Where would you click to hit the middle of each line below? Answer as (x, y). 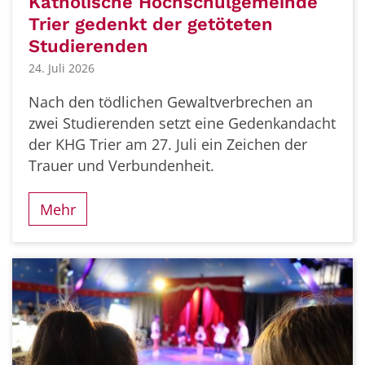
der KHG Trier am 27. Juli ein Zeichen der (168, 144)
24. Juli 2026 (62, 68)
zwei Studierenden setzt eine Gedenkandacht (182, 123)
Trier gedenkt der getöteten (151, 24)
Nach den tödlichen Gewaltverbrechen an (171, 101)
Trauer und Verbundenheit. (121, 165)
